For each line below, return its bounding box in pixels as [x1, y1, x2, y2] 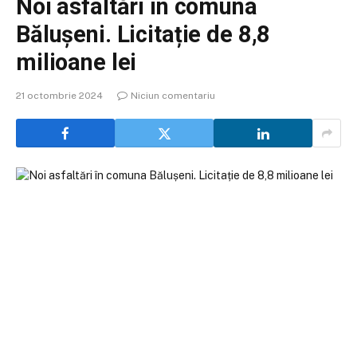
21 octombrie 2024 [16, 90, 103, 101]
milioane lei [16, 49, 137, 76]
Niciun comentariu [131, 90, 215, 101]
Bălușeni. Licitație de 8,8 [16, 21, 271, 48]
